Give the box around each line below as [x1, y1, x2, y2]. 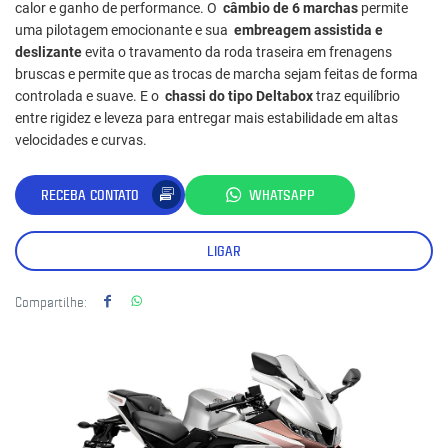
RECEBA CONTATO [41, 185, 139, 205]
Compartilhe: [15, 291, 87, 310]
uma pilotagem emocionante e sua [15, 21, 234, 38]
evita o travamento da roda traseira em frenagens [82, 43, 392, 60]
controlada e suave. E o [15, 87, 165, 104]
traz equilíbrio [313, 87, 400, 104]
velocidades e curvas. [15, 131, 147, 148]
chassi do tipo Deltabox [165, 87, 313, 104]
